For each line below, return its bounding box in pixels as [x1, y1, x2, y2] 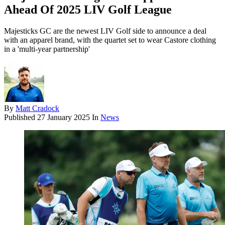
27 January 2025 [37, 113, 90, 122]
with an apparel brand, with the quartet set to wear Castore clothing [4, 36, 216, 45]
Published [4, 113, 37, 122]
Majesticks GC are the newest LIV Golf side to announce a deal [4, 27, 206, 36]
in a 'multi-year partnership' [4, 45, 90, 54]
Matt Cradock [16, 104, 59, 113]
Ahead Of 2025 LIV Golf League [4, 3, 172, 17]
